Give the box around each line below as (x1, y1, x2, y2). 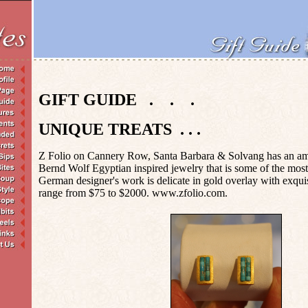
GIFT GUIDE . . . (38, 91, 195, 109)
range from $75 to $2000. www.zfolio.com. (38, 187, 228, 199)
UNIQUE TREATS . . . (38, 120, 201, 138)
